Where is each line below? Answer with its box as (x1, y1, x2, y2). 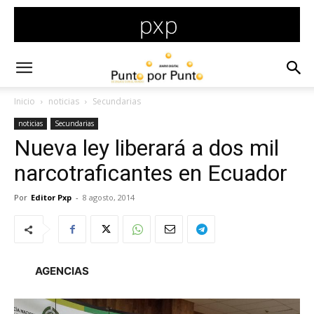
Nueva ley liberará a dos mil (14, 135, 279, 161)
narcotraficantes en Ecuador (14, 160, 287, 186)
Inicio (14, 95, 35, 107)
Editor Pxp (31, 192, 71, 203)
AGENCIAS (35, 264, 89, 278)
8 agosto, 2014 (83, 192, 135, 203)
